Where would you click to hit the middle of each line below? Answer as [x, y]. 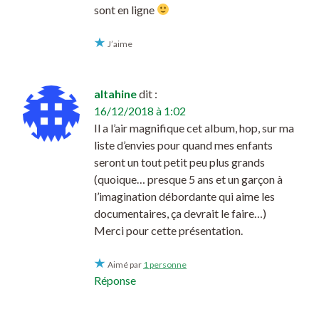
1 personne [165, 264]
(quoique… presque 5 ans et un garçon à [188, 179]
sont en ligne [125, 9]
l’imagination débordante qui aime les [184, 196]
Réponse [115, 280]
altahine [115, 93]
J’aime [120, 43]
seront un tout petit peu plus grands [179, 162]
